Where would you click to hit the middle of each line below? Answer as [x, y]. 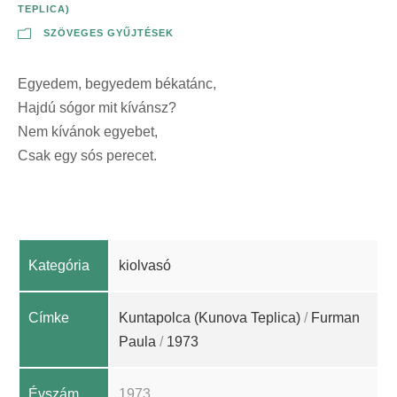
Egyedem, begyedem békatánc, [117, 84]
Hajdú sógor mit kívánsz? [97, 108]
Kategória [59, 266]
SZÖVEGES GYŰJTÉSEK [109, 33]
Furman [335, 318]
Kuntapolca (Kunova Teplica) [210, 318]
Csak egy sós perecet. [87, 156]
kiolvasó [145, 266]
